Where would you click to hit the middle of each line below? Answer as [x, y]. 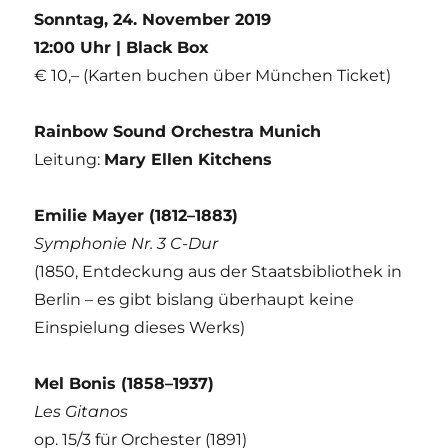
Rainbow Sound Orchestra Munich [178, 131]
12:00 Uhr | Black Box [122, 47]
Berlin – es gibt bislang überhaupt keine [194, 299]
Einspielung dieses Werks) [140, 327]
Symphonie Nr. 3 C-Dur [126, 243]
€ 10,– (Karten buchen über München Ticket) [213, 75]
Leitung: [69, 159]
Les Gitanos [81, 411]
